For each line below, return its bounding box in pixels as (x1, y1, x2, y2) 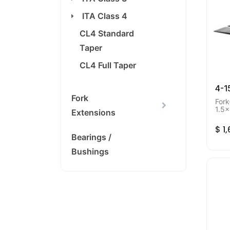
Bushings (71, 146, 109, 157)
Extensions (71, 107, 116, 118)
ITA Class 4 (82, 11, 127, 21)
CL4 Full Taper (80, 60, 136, 70)
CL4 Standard (80, 28, 134, 39)
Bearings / (71, 132, 111, 142)
